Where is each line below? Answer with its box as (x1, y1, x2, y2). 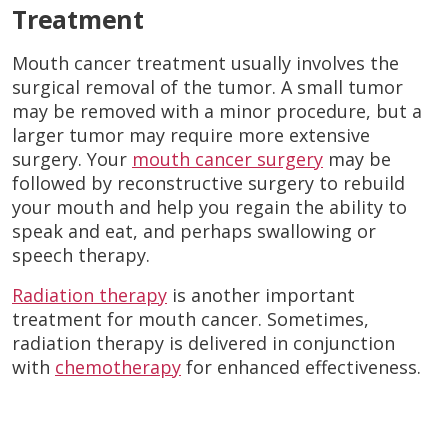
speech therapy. (12, 242, 150, 267)
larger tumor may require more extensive (12, 122, 370, 147)
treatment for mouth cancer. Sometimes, (12, 306, 369, 331)
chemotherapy (55, 354, 181, 379)
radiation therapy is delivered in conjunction (12, 330, 395, 355)
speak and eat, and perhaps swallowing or (12, 218, 376, 243)
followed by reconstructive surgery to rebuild (12, 170, 405, 195)
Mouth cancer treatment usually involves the (12, 50, 399, 75)
